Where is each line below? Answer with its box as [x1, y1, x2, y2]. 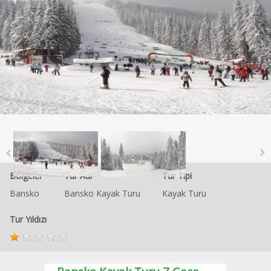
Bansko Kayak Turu [64, 188, 140, 199]
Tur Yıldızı [10, 214, 47, 225]
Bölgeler [10, 170, 42, 181]
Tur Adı [64, 170, 92, 181]
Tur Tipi [162, 170, 192, 181]
